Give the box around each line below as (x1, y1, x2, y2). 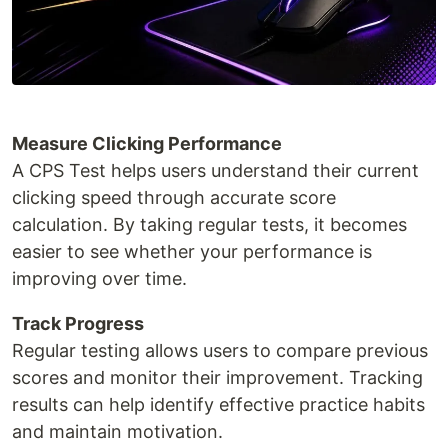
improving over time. (12, 267, 187, 289)
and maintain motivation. (12, 420, 223, 442)
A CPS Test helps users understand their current (12, 159, 419, 181)
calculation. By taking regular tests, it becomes (12, 213, 407, 235)
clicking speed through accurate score (12, 186, 336, 208)
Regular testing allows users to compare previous (12, 339, 428, 361)
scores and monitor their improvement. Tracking (12, 366, 423, 388)
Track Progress (12, 312, 144, 334)
